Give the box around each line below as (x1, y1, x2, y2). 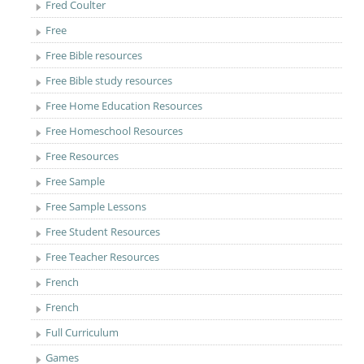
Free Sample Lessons (45, 199, 147, 214)
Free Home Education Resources (45, 98, 203, 113)
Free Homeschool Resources (45, 123, 184, 138)
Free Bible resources (45, 48, 143, 63)
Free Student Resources (45, 224, 161, 239)
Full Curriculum (45, 325, 119, 340)
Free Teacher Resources (45, 249, 160, 264)
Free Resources (45, 149, 119, 163)
